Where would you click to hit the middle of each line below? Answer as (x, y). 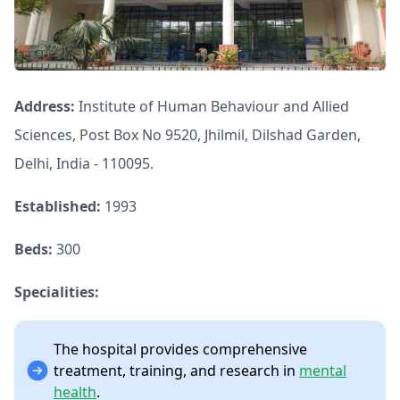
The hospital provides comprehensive (180, 350)
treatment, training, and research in (176, 371)
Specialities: (57, 292)
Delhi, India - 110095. (84, 164)
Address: (45, 107)
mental (323, 371)
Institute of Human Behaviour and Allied (212, 107)
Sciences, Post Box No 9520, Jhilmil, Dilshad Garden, (187, 135)
